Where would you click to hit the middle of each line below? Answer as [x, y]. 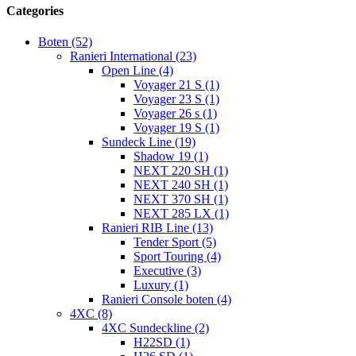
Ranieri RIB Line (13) [157, 228]
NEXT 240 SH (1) [181, 185]
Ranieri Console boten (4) [166, 300]
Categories [35, 11]
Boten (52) [65, 42]
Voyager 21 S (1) [176, 85]
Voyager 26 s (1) [175, 114]
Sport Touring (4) [177, 257]
